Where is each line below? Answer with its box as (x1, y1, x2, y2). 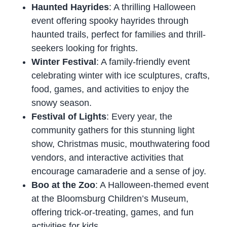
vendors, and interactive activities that (31, 152, 184, 163)
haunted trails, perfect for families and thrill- (31, 29, 206, 40)
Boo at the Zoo (31, 179, 96, 190)
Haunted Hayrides (31, 2, 109, 12)
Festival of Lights (31, 111, 107, 122)
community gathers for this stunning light (31, 125, 195, 135)
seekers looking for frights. (31, 43, 138, 53)
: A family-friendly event (96, 56, 191, 67)
